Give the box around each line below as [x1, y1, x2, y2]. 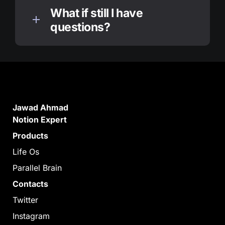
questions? [50, 20, 110, 34]
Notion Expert [13, 115, 67, 125]
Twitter [13, 195, 38, 205]
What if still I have [50, 6, 143, 20]
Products [13, 131, 48, 141]
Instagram [13, 211, 50, 221]
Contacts [13, 179, 48, 189]
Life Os [13, 147, 39, 157]
